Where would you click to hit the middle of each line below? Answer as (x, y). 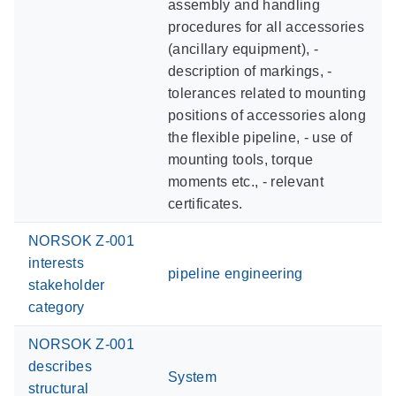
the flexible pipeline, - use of (260, 137)
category (57, 307)
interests (56, 263)
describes (60, 366)
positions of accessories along (267, 115)
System (192, 377)
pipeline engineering (236, 273)
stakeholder (67, 285)
